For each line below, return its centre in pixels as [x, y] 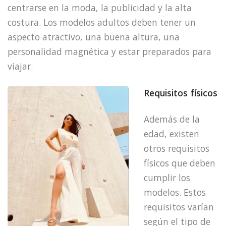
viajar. [20, 66]
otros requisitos [177, 149]
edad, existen [172, 134]
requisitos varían [179, 207]
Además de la [172, 119]
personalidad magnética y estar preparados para [109, 51]
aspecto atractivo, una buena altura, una [94, 37]
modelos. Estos [175, 192]
